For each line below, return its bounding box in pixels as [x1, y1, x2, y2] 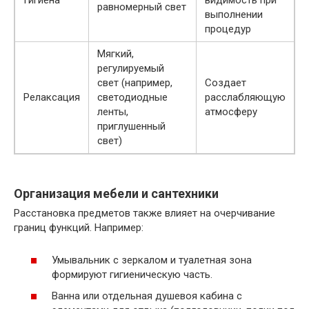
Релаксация [23, 91, 80, 104]
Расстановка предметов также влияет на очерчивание [14, 207, 275, 220]
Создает [205, 77, 246, 90]
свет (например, [97, 77, 172, 90]
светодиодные [97, 91, 168, 104]
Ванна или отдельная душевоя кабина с [52, 290, 242, 303]
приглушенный [97, 120, 166, 133]
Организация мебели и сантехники [14, 186, 219, 201]
